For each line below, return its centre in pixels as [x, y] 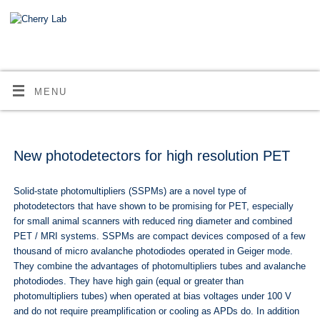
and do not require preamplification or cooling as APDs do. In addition [156, 312]
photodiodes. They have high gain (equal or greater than [128, 282]
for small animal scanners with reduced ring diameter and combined [152, 222]
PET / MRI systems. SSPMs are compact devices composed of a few [159, 237]
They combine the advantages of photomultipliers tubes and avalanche [159, 267]
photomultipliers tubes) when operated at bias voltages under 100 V [152, 297]
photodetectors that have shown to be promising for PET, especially [153, 207]
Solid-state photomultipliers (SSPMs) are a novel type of [130, 192]
